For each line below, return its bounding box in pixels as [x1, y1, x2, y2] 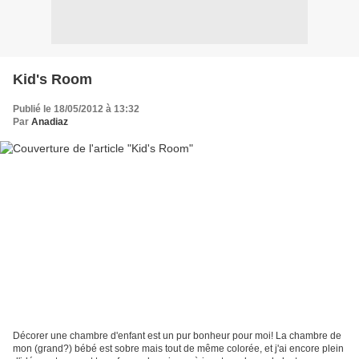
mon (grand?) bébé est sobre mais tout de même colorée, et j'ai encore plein [13, 343, 344, 355]
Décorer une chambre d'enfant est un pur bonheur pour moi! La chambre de [13, 330, 341, 342]
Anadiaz [31, 115, 68, 127]
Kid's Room [13, 71, 92, 87]
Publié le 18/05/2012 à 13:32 [13, 103, 139, 115]
